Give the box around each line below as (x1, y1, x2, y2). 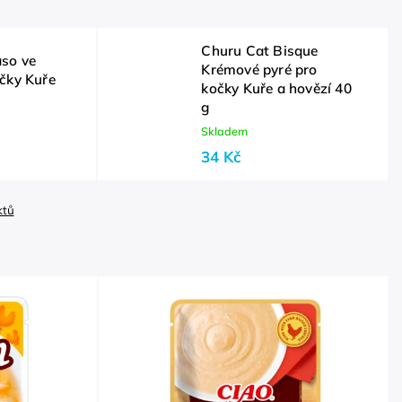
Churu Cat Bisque (201, 42, 319, 59)
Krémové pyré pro (201, 61, 318, 78)
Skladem (201, 124, 249, 138)
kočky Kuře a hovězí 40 (201, 80, 352, 97)
